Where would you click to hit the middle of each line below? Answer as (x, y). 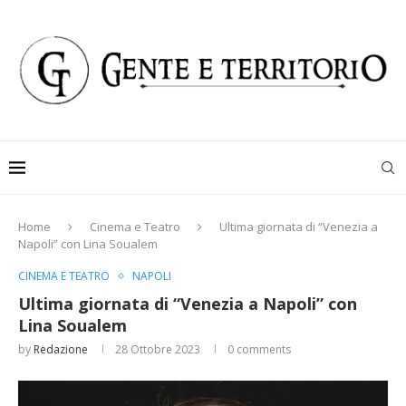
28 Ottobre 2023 (158, 350)
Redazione (61, 350)
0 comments (259, 350)
